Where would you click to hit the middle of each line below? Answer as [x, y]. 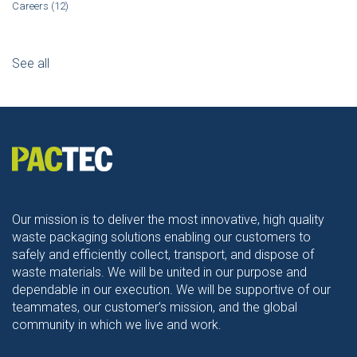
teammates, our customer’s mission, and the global [155, 307]
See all [31, 63]
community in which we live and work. [117, 324]
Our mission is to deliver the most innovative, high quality [168, 219]
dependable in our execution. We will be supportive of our [171, 289]
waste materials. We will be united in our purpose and [159, 272]
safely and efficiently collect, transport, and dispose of [163, 254]
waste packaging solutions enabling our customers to [161, 237]
